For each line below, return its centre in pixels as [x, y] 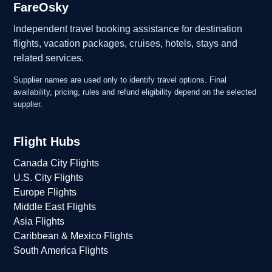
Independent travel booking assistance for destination [128, 29]
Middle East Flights [55, 207]
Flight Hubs [47, 142]
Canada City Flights [56, 163]
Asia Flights [39, 222]
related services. [49, 58]
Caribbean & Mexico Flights [73, 236]
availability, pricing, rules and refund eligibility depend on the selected [135, 92]
